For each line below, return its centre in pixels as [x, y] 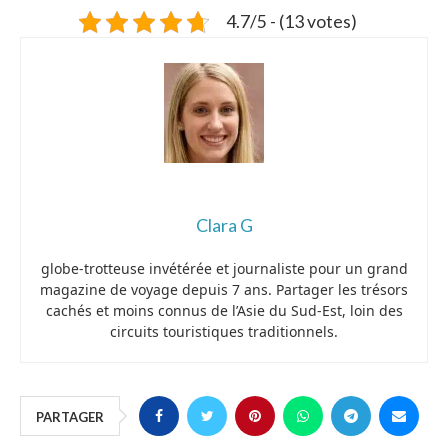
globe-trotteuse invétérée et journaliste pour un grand [224, 269]
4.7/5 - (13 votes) [291, 22]
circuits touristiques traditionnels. [224, 332]
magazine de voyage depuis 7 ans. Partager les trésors [224, 290]
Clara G [224, 225]
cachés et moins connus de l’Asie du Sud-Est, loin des [224, 311]
